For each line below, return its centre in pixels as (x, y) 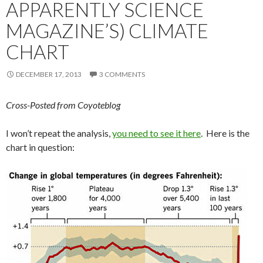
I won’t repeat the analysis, (59, 133)
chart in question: (40, 147)
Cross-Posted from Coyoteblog (63, 105)
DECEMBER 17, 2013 (49, 74)
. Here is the (225, 133)
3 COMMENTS (122, 74)
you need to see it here (156, 133)
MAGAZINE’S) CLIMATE (107, 31)
